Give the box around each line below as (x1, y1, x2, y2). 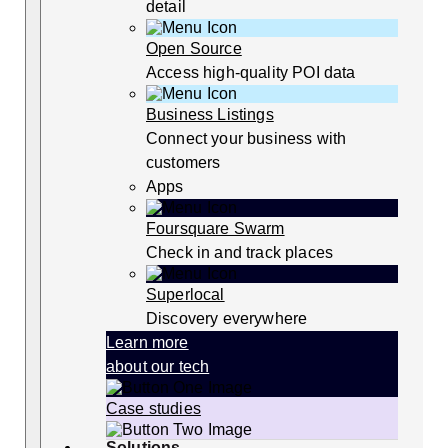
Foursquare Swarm (146, 219, 285, 237)
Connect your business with (146, 129, 347, 147)
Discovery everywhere (146, 309, 308, 327)
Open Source (146, 39, 242, 57)
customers (146, 153, 221, 171)
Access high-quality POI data (146, 63, 356, 81)
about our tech (106, 357, 210, 375)
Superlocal (146, 285, 225, 303)
